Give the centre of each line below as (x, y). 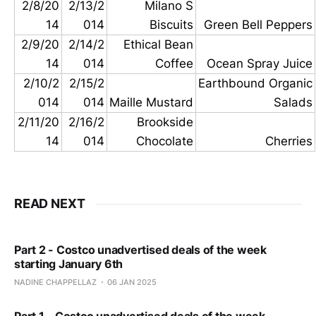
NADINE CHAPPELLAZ (55, 282)
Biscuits (171, 25)
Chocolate (165, 141)
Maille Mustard (151, 103)
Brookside (165, 122)
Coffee (174, 64)
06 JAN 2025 (132, 282)
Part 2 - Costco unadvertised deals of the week (140, 250)
